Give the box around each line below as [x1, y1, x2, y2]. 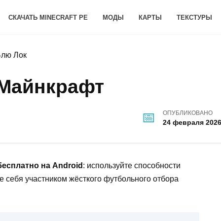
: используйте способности [83, 161, 181, 170]
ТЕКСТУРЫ [176, 13, 212, 21]
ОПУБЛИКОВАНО [163, 110, 213, 116]
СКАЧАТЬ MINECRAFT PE [8, 13, 88, 21]
